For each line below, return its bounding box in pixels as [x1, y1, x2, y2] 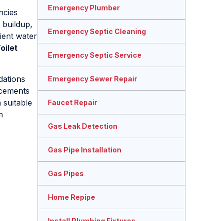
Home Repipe [48, 193, 95, 202]
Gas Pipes [48, 169, 84, 178]
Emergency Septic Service [48, 51, 142, 60]
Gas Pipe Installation [48, 146, 121, 154]
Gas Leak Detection [48, 122, 117, 131]
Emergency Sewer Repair [48, 74, 137, 83]
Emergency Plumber [48, 3, 120, 12]
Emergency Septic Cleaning [48, 27, 146, 36]
